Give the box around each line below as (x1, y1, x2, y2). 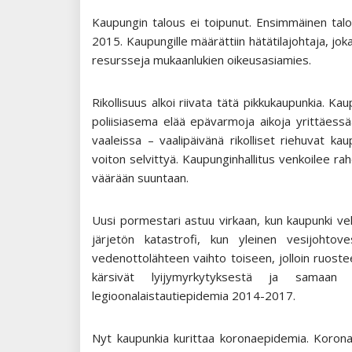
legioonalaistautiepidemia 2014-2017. (92, 288, 295, 304)
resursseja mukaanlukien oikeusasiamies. (92, 52, 311, 68)
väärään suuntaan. (92, 170, 189, 186)
